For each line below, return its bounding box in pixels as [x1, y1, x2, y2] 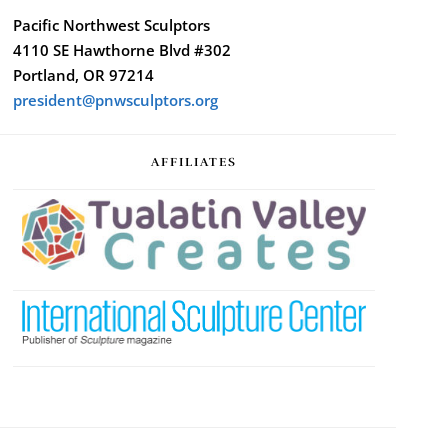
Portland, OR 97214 [12, 65, 154, 86]
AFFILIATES [151, 154, 237, 169]
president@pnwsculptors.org [12, 90, 218, 111]
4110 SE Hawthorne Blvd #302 [12, 40, 231, 61]
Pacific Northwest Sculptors [12, 15, 210, 36]
